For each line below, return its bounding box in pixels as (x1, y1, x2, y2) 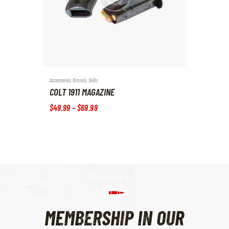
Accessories (50, 76, 71, 83)
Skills (88, 76, 98, 83)
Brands (73, 76, 86, 83)
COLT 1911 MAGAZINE (50, 86, 114, 98)
